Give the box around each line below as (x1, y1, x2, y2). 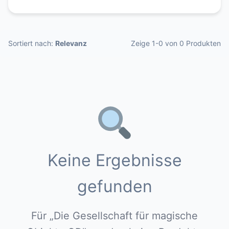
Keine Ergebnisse (47, 150, 182, 170)
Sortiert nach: (8, 39, 55, 48)
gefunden (77, 176, 152, 196)
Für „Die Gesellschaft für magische (31, 210, 198, 222)
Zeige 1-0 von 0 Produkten (131, 39, 221, 48)
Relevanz (55, 39, 87, 48)
